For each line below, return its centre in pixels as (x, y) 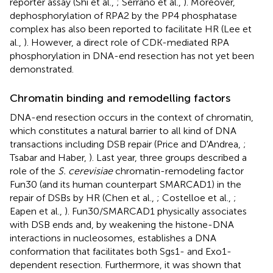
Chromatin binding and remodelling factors (120, 98)
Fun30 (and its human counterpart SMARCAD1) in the (126, 184)
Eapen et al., (37, 211)
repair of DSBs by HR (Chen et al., (83, 197)
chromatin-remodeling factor (178, 171)
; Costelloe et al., (195, 197)
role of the (34, 171)
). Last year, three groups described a (168, 157)
